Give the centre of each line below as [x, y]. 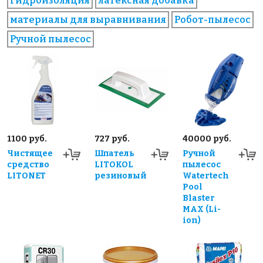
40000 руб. [207, 139]
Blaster [198, 198]
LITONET [26, 176]
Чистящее [30, 153]
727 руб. [112, 139]
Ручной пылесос [50, 39]
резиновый [121, 176]
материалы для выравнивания [88, 20]
